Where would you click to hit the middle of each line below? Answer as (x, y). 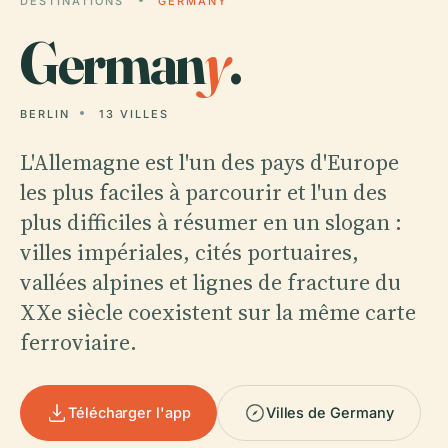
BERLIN (45, 114)
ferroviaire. (78, 342)
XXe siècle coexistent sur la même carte (218, 312)
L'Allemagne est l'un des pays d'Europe (209, 162)
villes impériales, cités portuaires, (189, 252)
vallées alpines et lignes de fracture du (210, 282)
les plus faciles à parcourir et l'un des (203, 192)
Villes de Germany (329, 412)
